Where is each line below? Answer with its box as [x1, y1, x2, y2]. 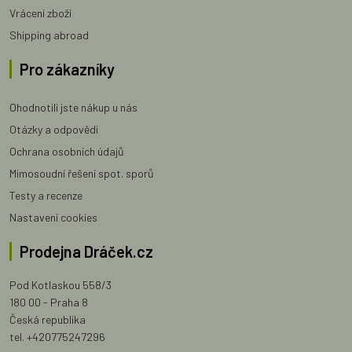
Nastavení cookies [9, 210, 97, 224]
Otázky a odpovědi [9, 122, 98, 136]
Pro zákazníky [20, 59, 115, 79]
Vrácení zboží [9, 5, 71, 20]
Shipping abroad [9, 27, 89, 42]
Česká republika [9, 312, 86, 326]
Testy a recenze [9, 188, 82, 202]
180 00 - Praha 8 [9, 295, 88, 309]
